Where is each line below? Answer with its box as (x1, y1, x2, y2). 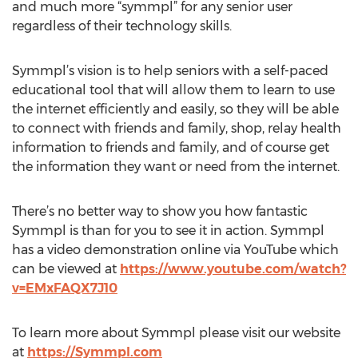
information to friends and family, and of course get (12, 140, 329, 155)
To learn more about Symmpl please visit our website (12, 325, 340, 340)
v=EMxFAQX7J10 (12, 280, 117, 296)
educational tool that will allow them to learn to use (12, 82, 335, 97)
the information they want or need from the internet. (12, 159, 340, 174)
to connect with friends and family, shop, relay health (12, 121, 341, 136)
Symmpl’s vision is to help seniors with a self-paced (12, 63, 328, 78)
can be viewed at (12, 261, 120, 276)
